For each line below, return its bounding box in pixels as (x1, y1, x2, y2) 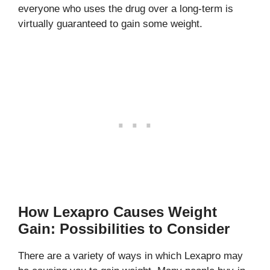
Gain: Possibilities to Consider (18, 220, 230, 237)
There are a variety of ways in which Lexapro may (18, 250, 243, 262)
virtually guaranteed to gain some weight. (18, 18, 202, 30)
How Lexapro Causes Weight (18, 203, 217, 220)
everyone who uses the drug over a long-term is (18, 3, 233, 14)
